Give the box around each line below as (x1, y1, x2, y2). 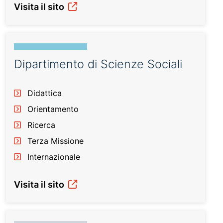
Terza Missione (27, 136, 84, 146)
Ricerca (27, 120, 55, 130)
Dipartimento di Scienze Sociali (14, 57, 182, 71)
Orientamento (27, 104, 79, 114)
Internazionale (27, 152, 80, 162)
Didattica (27, 88, 62, 98)
